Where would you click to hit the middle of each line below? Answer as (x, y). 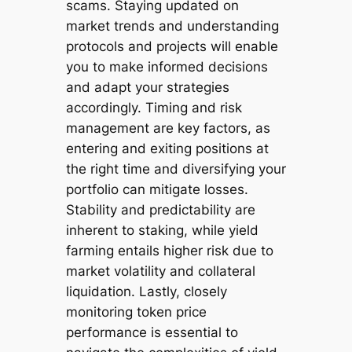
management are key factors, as (168, 128)
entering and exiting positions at (167, 149)
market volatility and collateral (160, 271)
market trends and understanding (172, 26)
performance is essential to (152, 333)
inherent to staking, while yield (162, 231)
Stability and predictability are (160, 210)
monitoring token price (136, 312)
